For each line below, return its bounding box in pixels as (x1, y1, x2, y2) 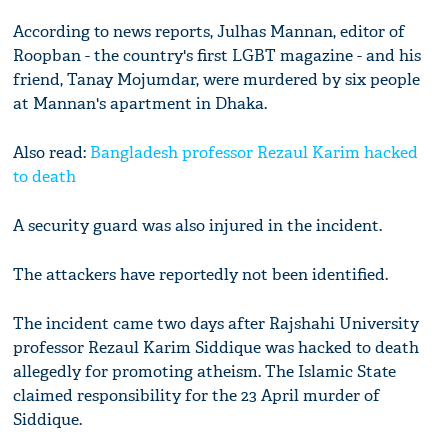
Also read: (13, 141, 87, 163)
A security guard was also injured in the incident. (13, 214, 383, 236)
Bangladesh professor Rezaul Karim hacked (86, 141, 419, 163)
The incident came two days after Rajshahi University (13, 312, 420, 334)
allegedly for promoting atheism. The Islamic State (13, 360, 397, 382)
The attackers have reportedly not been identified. (13, 263, 389, 285)
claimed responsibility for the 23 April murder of (13, 384, 381, 406)
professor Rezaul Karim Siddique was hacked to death (13, 336, 420, 358)
